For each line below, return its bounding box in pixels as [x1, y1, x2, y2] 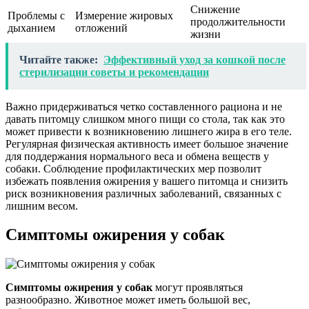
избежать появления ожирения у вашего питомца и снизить [6, 175, 288, 187]
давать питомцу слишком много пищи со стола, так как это [6, 112, 285, 125]
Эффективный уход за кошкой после [103, 53, 286, 66]
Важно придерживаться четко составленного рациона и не [6, 100, 282, 112]
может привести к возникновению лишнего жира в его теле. [6, 125, 292, 137]
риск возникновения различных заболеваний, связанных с [6, 187, 281, 199]
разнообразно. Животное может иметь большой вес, [6, 294, 250, 306]
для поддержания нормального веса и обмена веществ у [6, 150, 269, 162]
